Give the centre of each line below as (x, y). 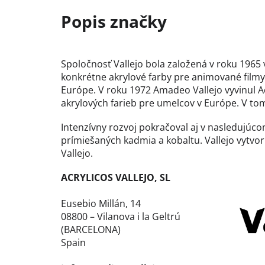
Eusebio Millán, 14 (101, 204)
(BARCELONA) (91, 230)
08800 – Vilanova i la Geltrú (121, 217)
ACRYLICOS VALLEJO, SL (116, 178)
